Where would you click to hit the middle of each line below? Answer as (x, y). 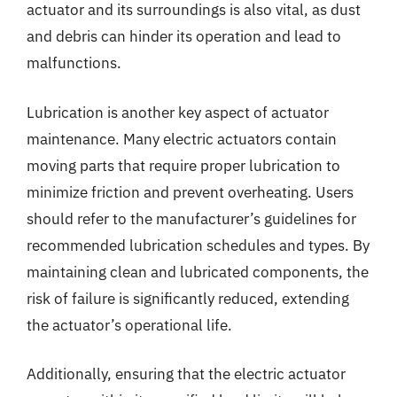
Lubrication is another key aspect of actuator (178, 112)
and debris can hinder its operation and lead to (184, 36)
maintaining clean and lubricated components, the (198, 272)
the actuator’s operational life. (129, 325)
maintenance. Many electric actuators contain (182, 139)
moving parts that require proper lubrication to (183, 165)
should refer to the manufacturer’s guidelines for (191, 218)
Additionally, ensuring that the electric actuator (186, 374)
